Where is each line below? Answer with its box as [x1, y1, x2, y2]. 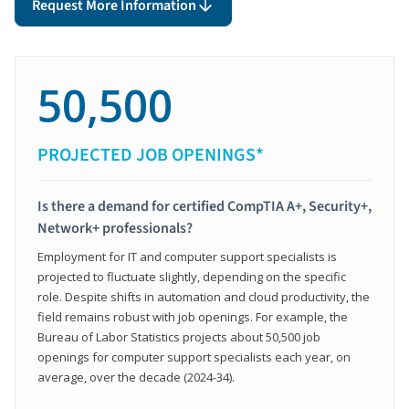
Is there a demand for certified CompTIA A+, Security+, [37, 195, 372, 216]
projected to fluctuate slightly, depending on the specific [37, 267, 346, 285]
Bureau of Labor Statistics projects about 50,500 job [37, 328, 320, 345]
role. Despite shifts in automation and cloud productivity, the [37, 288, 370, 305]
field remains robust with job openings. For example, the [37, 308, 348, 325]
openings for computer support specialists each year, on [37, 348, 351, 365]
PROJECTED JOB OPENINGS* [37, 142, 264, 168]
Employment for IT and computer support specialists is [37, 247, 337, 265]
